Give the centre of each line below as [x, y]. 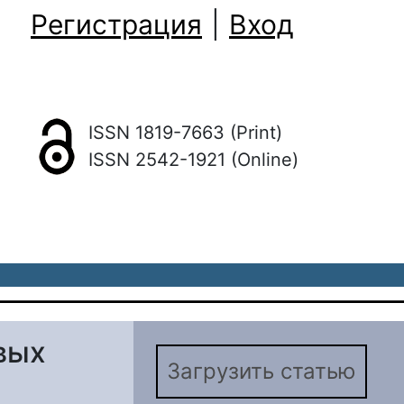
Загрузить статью [262, 371]
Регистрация [116, 24]
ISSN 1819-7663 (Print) [185, 133]
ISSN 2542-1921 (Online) [193, 160]
